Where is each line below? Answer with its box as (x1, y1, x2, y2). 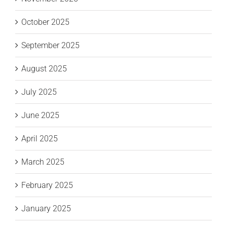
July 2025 (21, 87, 57, 97)
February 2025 (21, 180, 73, 191)
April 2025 (21, 134, 58, 144)
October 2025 (21, 17, 69, 27)
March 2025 (21, 157, 64, 167)
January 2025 (21, 204, 71, 214)
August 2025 (21, 64, 67, 74)
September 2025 (21, 41, 80, 51)
